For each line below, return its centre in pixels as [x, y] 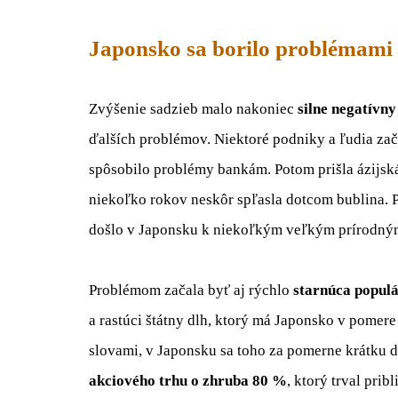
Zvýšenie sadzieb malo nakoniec [193, 108]
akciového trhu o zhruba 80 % [188, 380]
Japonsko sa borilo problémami [241, 48]
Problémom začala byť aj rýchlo [191, 290]
